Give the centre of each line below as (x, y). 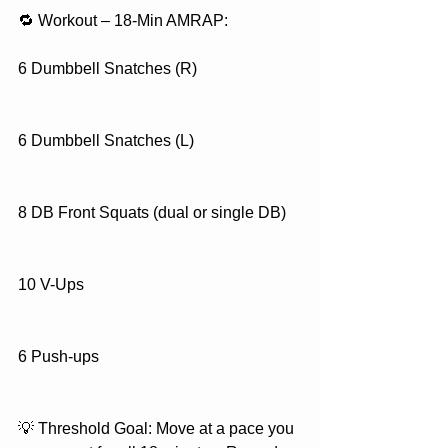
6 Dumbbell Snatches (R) (107, 68)
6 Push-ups (58, 356)
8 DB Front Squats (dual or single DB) (152, 212)
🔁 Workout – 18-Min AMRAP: (123, 20)
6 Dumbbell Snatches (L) (106, 140)
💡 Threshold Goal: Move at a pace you (158, 428)
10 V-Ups (51, 284)
